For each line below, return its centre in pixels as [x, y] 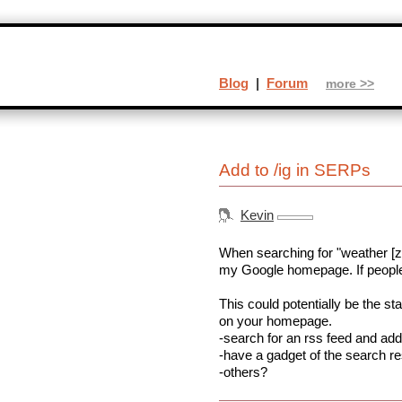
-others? [243, 372]
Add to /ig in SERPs [295, 170]
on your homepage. [275, 321]
